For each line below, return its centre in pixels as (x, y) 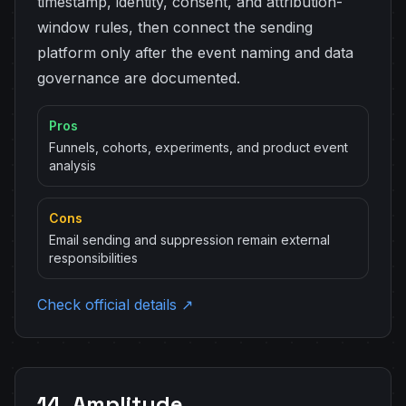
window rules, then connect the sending (175, 27)
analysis (72, 165)
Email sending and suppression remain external (189, 240)
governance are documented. (139, 78)
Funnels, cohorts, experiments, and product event (198, 147)
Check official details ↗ (115, 304)
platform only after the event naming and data (195, 53)
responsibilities (93, 258)
